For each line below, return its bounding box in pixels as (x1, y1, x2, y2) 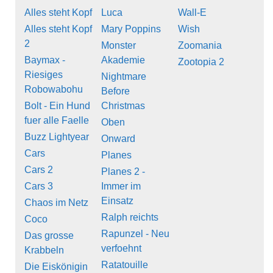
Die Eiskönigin (24, 261, 88, 272)
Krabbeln (24, 244, 64, 255)
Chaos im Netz (24, 197, 88, 208)
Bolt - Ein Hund (24, 100, 90, 111)
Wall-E (178, 7, 207, 18)
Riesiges (24, 69, 63, 80)
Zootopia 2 (178, 56, 224, 67)
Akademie (101, 54, 145, 65)
